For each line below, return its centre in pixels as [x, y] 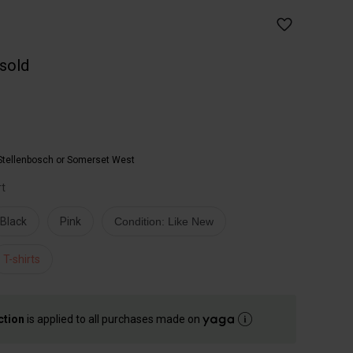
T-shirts [22, 259]
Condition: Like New [164, 221]
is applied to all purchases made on [113, 319]
